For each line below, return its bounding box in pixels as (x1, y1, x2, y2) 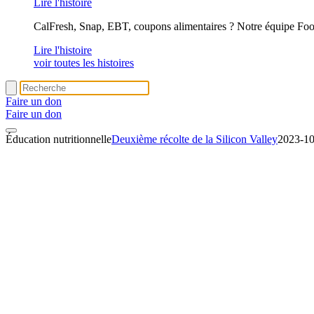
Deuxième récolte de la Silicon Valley (111, 133, 278, 145)
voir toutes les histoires (34, 57, 134, 69)
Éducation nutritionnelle (6, 133, 111, 145)
